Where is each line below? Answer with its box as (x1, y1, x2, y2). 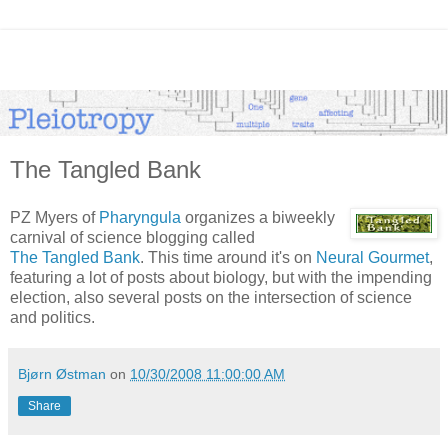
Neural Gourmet (316, 248, 429, 266)
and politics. (10, 308, 95, 326)
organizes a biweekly (181, 208, 335, 226)
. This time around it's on (140, 248, 316, 266)
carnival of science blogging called (10, 228, 255, 246)
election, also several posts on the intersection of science (10, 288, 412, 306)
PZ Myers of (10, 208, 99, 226)
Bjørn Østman (18, 365, 106, 382)
